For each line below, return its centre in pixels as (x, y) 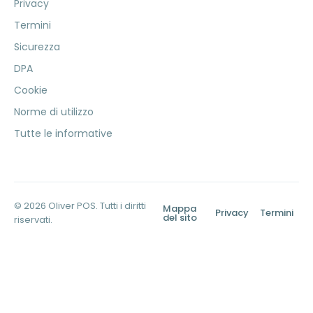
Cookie (31, 90)
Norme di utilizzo (54, 111)
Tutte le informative (63, 133)
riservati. (33, 219)
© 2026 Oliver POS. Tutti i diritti (80, 205)
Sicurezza (37, 46)
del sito (180, 217)
